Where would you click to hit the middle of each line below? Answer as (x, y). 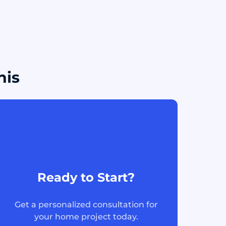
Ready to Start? (86, 177)
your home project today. (86, 217)
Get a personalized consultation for (86, 205)
